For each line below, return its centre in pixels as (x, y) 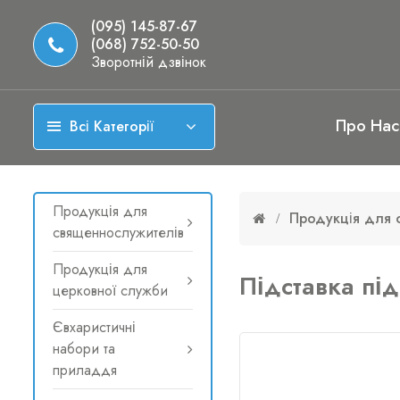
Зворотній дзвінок (149, 62)
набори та (84, 349)
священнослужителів (118, 233)
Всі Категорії (112, 126)
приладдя (85, 370)
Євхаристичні (94, 327)
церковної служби (110, 291)
